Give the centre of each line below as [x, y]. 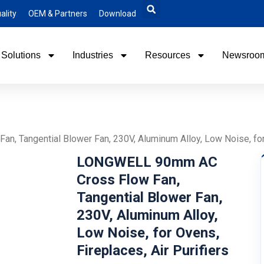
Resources [167, 55]
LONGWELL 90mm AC [147, 162]
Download [118, 14]
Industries [93, 55]
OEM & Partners [58, 14]
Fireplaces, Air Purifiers [152, 250]
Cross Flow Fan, [128, 180]
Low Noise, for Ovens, [148, 233]
